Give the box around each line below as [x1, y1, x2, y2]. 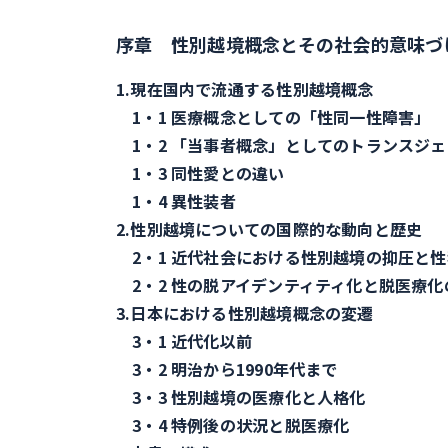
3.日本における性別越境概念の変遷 [116, 301, 374, 325]
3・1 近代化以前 [116, 329, 253, 353]
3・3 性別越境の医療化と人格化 [116, 385, 366, 409]
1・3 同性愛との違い [116, 161, 285, 185]
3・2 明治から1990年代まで [116, 357, 338, 381]
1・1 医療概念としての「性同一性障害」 [116, 105, 431, 129]
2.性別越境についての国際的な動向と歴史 [116, 217, 423, 241]
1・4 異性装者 [116, 189, 236, 213]
